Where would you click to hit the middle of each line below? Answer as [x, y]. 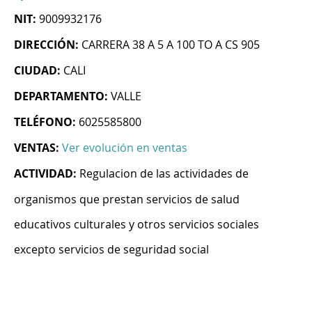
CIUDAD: [37, 71]
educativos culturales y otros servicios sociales [136, 225]
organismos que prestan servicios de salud [127, 200]
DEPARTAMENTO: [61, 96]
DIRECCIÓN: [46, 45]
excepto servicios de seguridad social [111, 250]
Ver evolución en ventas [125, 148]
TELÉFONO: [45, 122]
